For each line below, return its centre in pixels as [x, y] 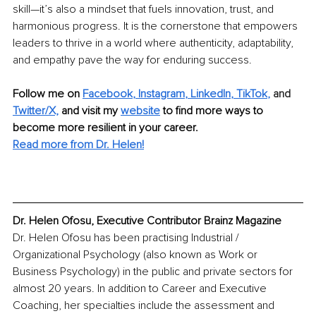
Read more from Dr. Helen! [78, 145]
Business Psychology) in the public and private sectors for [154, 271]
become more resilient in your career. [105, 128]
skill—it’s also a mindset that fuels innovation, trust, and [145, 10]
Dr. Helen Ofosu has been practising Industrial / [127, 237]
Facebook [108, 94]
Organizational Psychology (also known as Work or [136, 254]
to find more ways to [214, 111]
